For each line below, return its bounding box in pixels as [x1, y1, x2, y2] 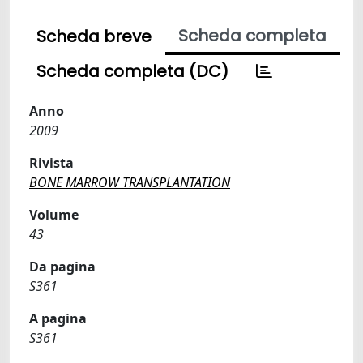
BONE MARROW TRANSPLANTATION [29, 173, 230, 191]
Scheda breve [36, 25, 152, 48]
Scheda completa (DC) [36, 60, 228, 83]
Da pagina [29, 258, 96, 275]
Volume [29, 206, 79, 224]
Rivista [29, 154, 74, 172]
